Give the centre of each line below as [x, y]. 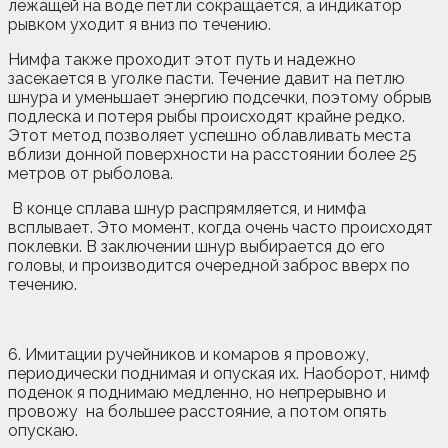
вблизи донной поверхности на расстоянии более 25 [212, 154]
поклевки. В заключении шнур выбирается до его [196, 246]
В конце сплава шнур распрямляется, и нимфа [187, 208]
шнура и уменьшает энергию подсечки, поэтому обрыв [220, 97]
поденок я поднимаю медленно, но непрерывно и [197, 392]
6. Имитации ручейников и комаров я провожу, [188, 354]
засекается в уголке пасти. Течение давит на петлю [206, 78]
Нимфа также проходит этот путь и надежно [182, 59]
